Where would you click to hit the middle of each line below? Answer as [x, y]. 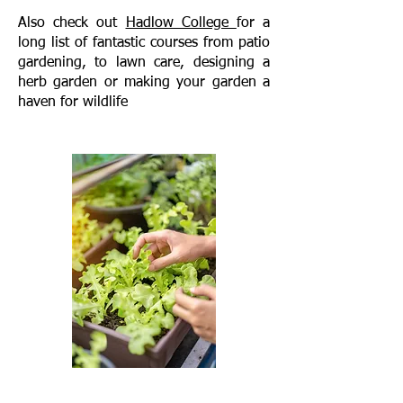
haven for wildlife [73, 103]
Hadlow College [181, 23]
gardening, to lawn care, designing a [144, 63]
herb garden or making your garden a [144, 83]
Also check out [72, 23]
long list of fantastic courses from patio [144, 43]
